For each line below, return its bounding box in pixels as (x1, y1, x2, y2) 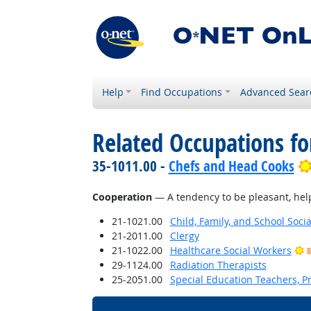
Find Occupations (141, 85, 223, 99)
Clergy (169, 229, 199, 242)
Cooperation (92, 190, 152, 203)
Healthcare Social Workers (169, 244, 292, 257)
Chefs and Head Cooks (168, 156, 294, 176)
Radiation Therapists (169, 258, 267, 271)
